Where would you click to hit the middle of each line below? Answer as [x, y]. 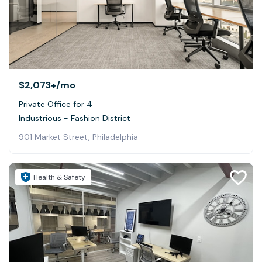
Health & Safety [59, 177]
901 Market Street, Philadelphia [78, 137]
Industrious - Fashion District [75, 118]
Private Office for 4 [56, 104]
